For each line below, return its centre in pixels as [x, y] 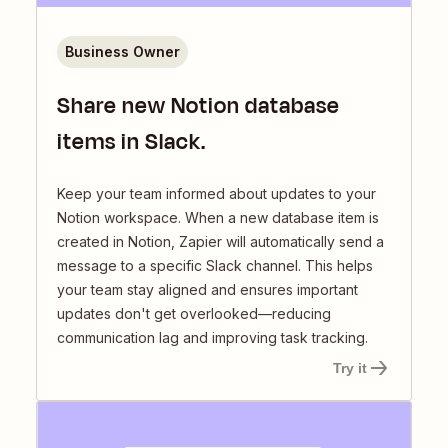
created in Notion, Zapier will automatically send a [220, 241]
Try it [350, 367]
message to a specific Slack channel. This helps [215, 265]
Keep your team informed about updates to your [216, 193]
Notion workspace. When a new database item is [218, 217]
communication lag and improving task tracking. [212, 337]
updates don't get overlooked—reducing [194, 313]
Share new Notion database [198, 105]
